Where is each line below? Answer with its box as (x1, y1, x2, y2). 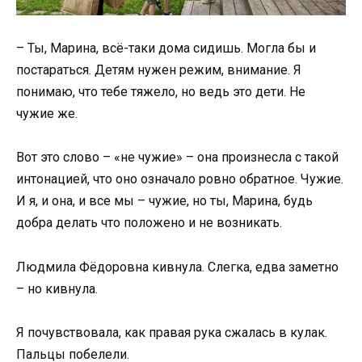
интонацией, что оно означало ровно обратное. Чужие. (16, 171, 343, 187)
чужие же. (16, 106, 78, 122)
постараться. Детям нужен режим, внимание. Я (16, 62, 301, 78)
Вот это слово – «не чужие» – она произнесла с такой (16, 149, 339, 166)
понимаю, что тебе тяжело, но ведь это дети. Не (16, 84, 305, 100)
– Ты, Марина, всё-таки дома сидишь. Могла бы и (16, 40, 316, 57)
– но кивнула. (16, 280, 98, 297)
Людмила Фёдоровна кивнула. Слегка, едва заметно (16, 259, 339, 275)
